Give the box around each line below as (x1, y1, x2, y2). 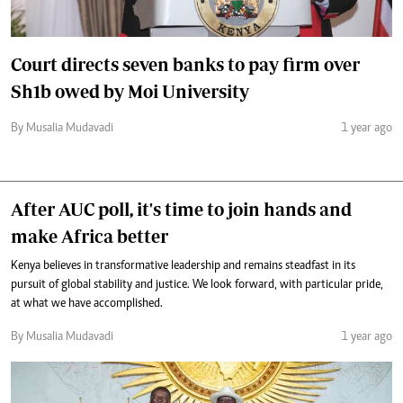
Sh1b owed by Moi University (11, 80, 249, 102)
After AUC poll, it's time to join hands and (11, 198, 352, 219)
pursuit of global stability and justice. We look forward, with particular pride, (11, 278, 383, 291)
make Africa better (11, 225, 168, 246)
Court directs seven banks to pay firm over (11, 53, 360, 75)
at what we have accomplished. (11, 297, 163, 310)
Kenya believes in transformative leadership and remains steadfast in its (11, 259, 355, 273)
